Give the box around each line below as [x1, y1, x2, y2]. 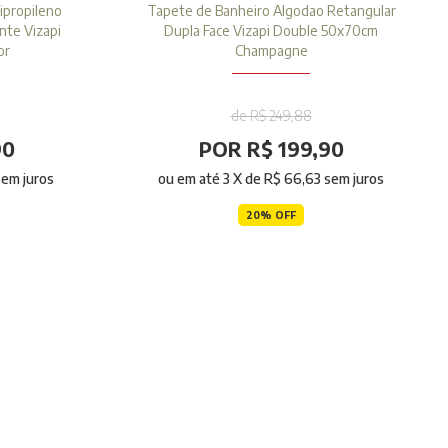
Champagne [234, 42, 308, 59]
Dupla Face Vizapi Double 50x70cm [164, 22, 378, 39]
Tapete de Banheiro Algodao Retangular [146, 2, 396, 19]
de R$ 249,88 [230, 107, 312, 124]
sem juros [321, 170, 384, 187]
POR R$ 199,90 [198, 136, 344, 161]
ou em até [158, 170, 223, 187]
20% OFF [246, 209, 296, 221]
